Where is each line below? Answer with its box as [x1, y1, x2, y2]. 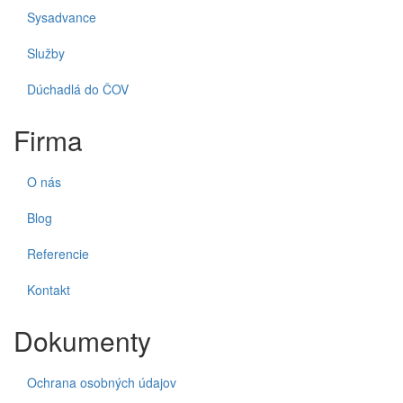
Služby [27, 44, 65, 62]
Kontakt [27, 281, 70, 299]
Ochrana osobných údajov [27, 373, 176, 391]
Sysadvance [27, 8, 96, 26]
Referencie [27, 245, 89, 263]
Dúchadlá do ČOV [27, 80, 129, 98]
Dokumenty [13, 321, 151, 360]
